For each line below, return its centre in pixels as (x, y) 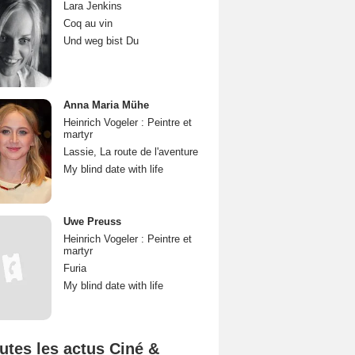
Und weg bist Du (101, 41)
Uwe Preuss (92, 221)
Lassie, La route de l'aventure (131, 152)
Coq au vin (88, 23)
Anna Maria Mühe (106, 105)
